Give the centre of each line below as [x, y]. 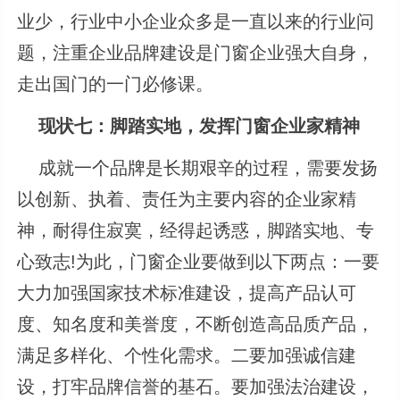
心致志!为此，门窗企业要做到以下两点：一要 [199, 261]
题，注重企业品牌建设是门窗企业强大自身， [196, 52]
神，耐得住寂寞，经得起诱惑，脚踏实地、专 [196, 230]
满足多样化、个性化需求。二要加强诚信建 [187, 355]
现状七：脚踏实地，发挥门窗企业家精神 [200, 125]
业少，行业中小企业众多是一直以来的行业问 [196, 21]
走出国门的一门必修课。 [116, 83]
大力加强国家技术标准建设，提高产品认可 [187, 292]
